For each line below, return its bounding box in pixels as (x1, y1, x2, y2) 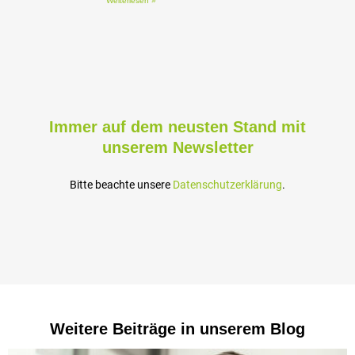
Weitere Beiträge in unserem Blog (50, 319, 305, 338)
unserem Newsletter (101, 139, 254, 157)
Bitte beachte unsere (70, 178, 173, 192)
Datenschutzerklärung (173, 178, 282, 192)
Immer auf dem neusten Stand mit (49, 118, 306, 136)
